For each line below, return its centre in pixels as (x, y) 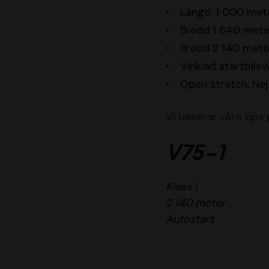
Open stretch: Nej (224, 84)
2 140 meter (195, 203)
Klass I (181, 187)
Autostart (190, 219)
